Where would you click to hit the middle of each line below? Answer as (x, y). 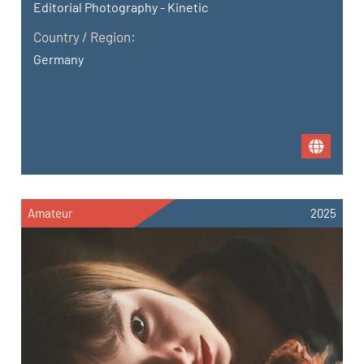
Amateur (50, 212)
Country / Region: (85, 36)
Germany (59, 58)
